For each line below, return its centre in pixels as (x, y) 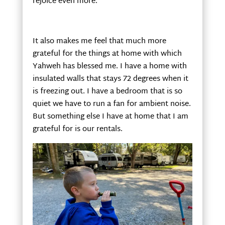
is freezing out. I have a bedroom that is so (107, 91)
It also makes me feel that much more (99, 41)
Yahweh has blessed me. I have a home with (109, 66)
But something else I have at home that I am (110, 117)
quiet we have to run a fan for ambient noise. (111, 104)
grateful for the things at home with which (107, 54)
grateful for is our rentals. (77, 129)
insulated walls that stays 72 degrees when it (110, 79)
